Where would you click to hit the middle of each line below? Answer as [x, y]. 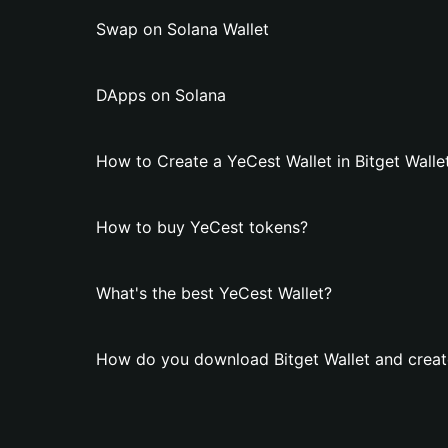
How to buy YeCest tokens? [202, 227]
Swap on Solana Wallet [182, 29]
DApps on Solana [161, 95]
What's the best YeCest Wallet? [214, 293]
